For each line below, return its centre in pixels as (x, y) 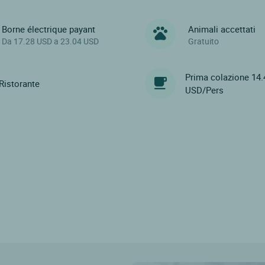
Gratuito (204, 41)
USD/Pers (205, 90)
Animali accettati (222, 29)
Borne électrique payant (48, 29)
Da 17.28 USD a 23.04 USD (50, 41)
